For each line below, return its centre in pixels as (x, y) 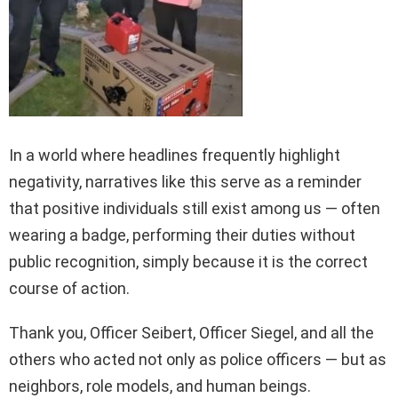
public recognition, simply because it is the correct (188, 262)
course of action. (69, 288)
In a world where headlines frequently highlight (175, 155)
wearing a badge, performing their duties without (182, 235)
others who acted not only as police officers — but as (198, 359)
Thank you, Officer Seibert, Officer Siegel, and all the (191, 333)
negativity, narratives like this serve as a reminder (185, 182)
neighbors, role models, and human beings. (160, 386)
